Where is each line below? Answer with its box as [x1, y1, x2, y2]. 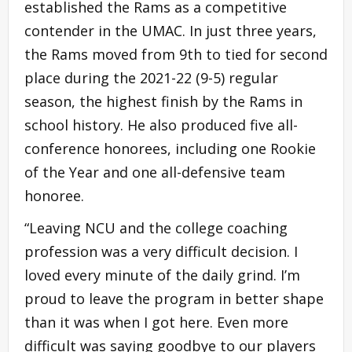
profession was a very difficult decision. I [24, 241, 298, 261]
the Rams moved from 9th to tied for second [24, 44, 328, 64]
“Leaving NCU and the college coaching [24, 218, 288, 237]
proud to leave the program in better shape [24, 288, 324, 308]
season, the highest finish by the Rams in [24, 91, 302, 111]
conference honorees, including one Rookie [24, 138, 316, 158]
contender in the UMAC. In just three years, [24, 20, 317, 40]
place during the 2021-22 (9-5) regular [24, 68, 278, 87]
